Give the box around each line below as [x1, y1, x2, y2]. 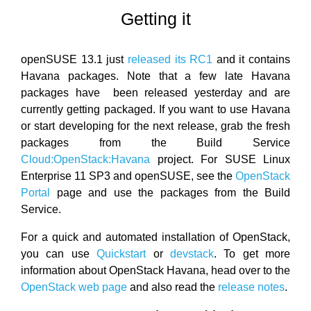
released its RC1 [127, 53, 213, 65]
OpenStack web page [21, 281, 127, 293]
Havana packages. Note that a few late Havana [21, 70, 290, 82]
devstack [169, 248, 214, 260]
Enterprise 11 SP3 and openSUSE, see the [21, 170, 235, 182]
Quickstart [96, 248, 146, 260]
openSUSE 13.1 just [21, 53, 128, 65]
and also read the [127, 281, 218, 293]
